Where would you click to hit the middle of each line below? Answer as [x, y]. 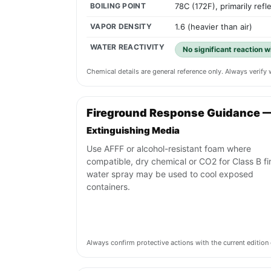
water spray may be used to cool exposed [170, 174]
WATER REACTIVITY [127, 47]
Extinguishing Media [133, 131]
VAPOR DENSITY [121, 27]
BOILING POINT [118, 6]
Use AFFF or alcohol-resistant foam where [169, 149]
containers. [108, 187]
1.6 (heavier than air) [214, 27]
